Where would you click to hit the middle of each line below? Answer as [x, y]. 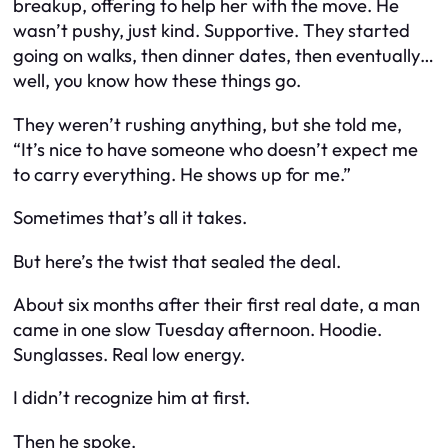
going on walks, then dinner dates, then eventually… [223, 56]
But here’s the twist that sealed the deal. [177, 261]
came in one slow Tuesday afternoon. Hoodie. [197, 329]
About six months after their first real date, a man [216, 304]
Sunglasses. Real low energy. [129, 354]
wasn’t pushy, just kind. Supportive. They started [211, 31]
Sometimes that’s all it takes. [130, 218]
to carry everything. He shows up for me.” [182, 174]
